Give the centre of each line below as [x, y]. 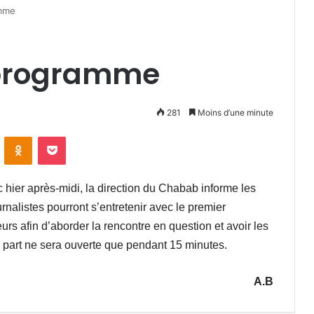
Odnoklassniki [62, 136]
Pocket [80, 136]
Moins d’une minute [234, 112]
